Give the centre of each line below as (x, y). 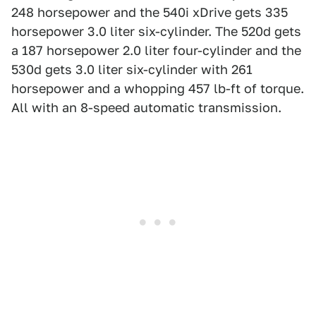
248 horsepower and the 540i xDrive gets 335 (150, 12)
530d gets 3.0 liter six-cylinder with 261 (132, 69)
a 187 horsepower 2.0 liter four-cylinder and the (156, 50)
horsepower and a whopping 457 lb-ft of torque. (158, 89)
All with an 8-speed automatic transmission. (146, 108)
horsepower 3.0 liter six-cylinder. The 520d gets (156, 31)
